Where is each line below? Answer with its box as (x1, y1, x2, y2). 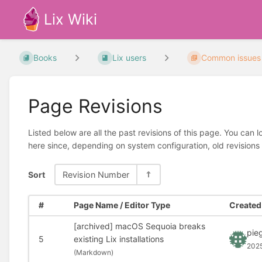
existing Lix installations (73, 233, 164, 244)
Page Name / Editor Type (73, 200, 170, 211)
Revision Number (63, 169, 129, 180)
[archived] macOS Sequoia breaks (73, 220, 205, 231)
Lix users (112, 53, 146, 63)
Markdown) (75, 247, 113, 257)
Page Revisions (28, 94, 163, 118)
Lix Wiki (44, 11, 97, 28)
